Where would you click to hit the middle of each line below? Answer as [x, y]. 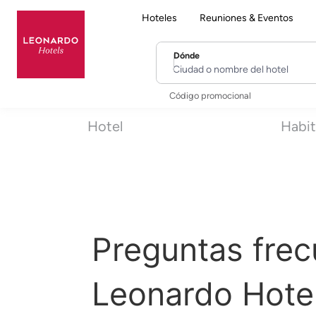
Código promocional [210, 95]
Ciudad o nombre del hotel [239, 65]
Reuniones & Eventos [247, 18]
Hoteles [159, 18]
